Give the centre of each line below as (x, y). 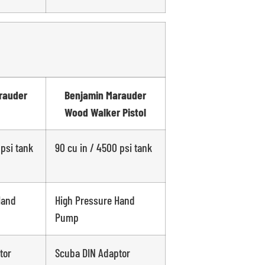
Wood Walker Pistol (105, 112)
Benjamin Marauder (105, 95)
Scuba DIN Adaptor (92, 253)
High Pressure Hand (95, 200)
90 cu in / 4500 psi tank (103, 148)
